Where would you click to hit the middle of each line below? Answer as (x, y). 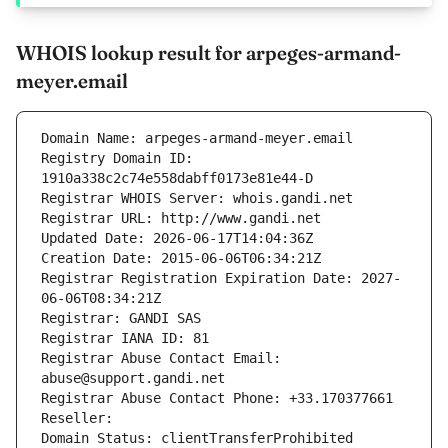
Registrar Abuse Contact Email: (161, 358)
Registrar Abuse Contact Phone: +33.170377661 (217, 398)
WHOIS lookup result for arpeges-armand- (208, 53)
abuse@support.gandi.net (133, 378)
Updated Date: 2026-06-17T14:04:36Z (177, 238)
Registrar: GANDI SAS (121, 318)
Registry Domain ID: (117, 158)
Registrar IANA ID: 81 (125, 338)
